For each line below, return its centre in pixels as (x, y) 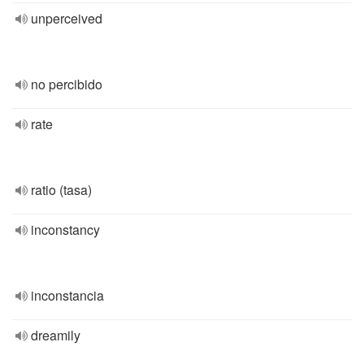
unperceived (67, 18)
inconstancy (65, 230)
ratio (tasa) (61, 190)
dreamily (56, 335)
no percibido (67, 84)
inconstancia (67, 295)
